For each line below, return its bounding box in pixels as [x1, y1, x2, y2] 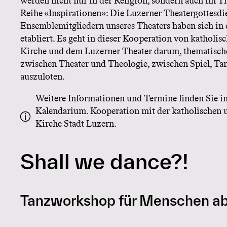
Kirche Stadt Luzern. [35, 117, 117, 130]
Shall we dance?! [20, 149, 188, 173]
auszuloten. [20, 70, 65, 83]
